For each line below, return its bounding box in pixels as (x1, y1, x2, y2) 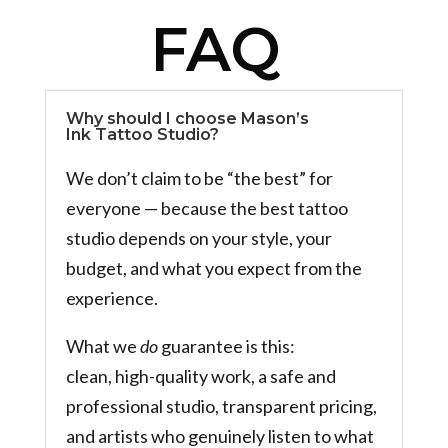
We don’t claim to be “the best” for (65, 166, 333, 189)
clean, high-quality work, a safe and (65, 364, 336, 387)
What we (65, 334, 140, 357)
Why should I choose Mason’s (65, 108, 309, 128)
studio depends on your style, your (65, 226, 332, 249)
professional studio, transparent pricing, (65, 394, 377, 417)
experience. (65, 286, 158, 309)
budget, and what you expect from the (65, 256, 362, 279)
